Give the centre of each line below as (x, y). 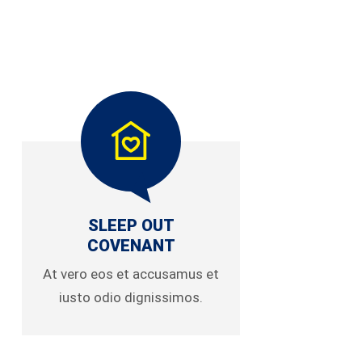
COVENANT (131, 246)
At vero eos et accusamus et (131, 274)
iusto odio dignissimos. (131, 297)
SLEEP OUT (131, 225)
